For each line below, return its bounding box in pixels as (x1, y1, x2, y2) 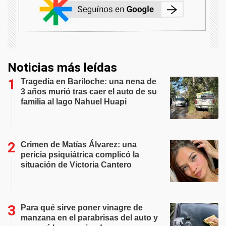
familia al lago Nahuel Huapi (21, 97, 127, 106)
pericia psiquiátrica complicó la (21, 150, 139, 159)
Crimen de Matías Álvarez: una (21, 140, 137, 149)
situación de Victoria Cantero (21, 160, 132, 169)
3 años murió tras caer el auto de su (21, 87, 157, 96)
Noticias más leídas (8, 61, 117, 75)
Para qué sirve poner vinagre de (21, 203, 143, 212)
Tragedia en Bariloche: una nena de (21, 77, 156, 86)
